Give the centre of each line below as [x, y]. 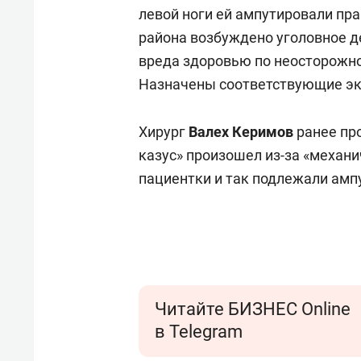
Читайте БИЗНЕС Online [253, 309]
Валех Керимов [241, 132]
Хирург [164, 132]
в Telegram [199, 332]
